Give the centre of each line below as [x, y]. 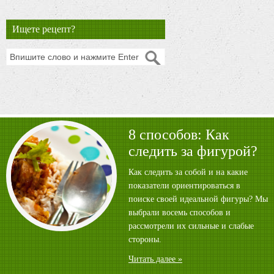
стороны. [145, 240]
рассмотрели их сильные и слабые [191, 226]
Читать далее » [155, 259]
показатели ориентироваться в [184, 186]
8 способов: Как [179, 135]
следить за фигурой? [193, 151]
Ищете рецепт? [44, 29]
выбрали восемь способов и [180, 213]
